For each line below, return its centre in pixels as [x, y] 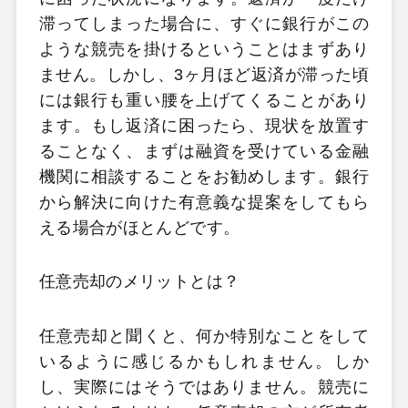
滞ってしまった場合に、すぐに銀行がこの [204, 23]
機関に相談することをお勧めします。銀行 [204, 176]
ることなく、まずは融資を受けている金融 [204, 151]
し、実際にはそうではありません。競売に [204, 387]
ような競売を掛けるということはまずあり [204, 49]
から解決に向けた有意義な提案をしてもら [204, 202]
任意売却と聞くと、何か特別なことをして [204, 336]
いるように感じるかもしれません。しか [204, 361]
